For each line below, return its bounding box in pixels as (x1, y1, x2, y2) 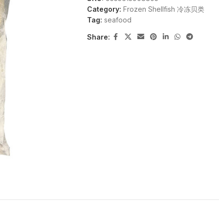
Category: (87, 5, 121, 13)
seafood (104, 16, 131, 24)
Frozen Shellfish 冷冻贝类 (123, 5, 204, 13)
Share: (87, 32, 110, 41)
